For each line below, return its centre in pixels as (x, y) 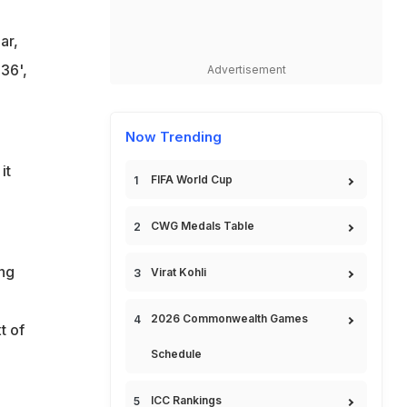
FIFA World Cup (192, 179)
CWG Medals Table (203, 226)
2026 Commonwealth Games (229, 318)
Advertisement (246, 69)
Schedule (176, 354)
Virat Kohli (179, 272)
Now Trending (174, 137)
